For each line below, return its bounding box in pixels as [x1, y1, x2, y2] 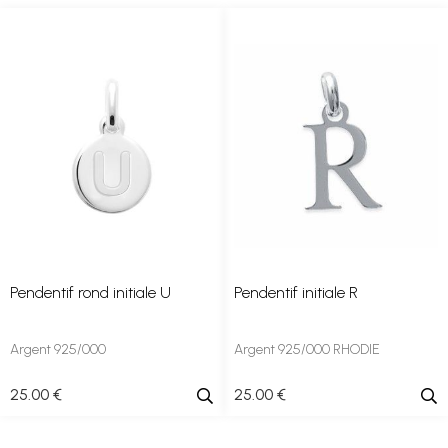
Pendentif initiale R [234, 283, 358, 302]
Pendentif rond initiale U [10, 283, 171, 302]
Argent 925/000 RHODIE [234, 341, 380, 358]
